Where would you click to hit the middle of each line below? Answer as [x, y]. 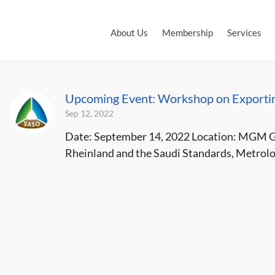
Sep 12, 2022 [89, 113]
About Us [129, 33]
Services [244, 33]
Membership [188, 33]
